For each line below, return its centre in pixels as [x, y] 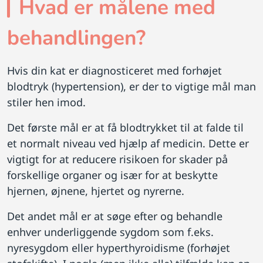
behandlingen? [76, 38]
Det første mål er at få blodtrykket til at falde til [125, 127]
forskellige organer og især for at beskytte [112, 175]
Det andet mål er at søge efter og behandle [115, 216]
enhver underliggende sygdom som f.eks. [110, 232]
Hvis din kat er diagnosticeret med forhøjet [114, 70]
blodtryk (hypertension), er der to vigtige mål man [131, 86]
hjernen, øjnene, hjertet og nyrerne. [96, 190]
